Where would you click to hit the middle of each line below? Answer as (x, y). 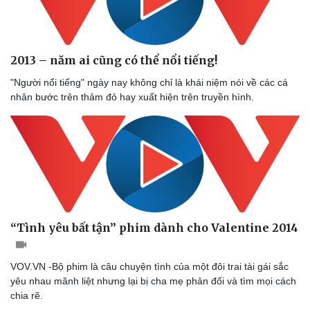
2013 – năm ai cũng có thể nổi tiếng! (114, 60)
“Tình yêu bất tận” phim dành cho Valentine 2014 (154, 228)
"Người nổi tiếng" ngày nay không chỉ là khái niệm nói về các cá (149, 82)
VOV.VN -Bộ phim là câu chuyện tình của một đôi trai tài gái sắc (149, 267)
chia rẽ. (27, 296)
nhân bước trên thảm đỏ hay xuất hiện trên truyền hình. (132, 97)
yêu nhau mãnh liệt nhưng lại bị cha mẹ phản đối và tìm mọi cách (153, 281)
